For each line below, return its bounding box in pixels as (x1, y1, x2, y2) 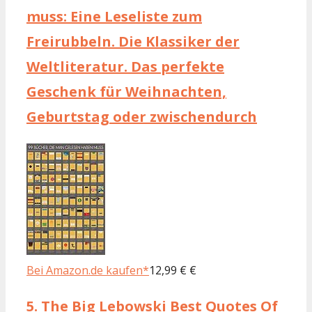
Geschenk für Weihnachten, (26, 81, 226, 101)
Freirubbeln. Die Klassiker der (26, 31, 240, 51)
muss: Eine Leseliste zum (26, 6, 202, 26)
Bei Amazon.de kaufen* (26, 262, 149, 278)
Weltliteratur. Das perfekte (26, 56, 224, 76)
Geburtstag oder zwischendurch (26, 107, 257, 126)
